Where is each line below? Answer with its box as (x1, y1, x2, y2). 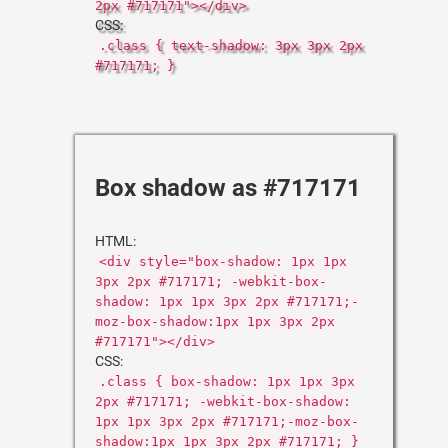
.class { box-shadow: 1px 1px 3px (99, 374, 355, 389)
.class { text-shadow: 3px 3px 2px (99, 38, 363, 53)
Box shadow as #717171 (95, 174, 361, 202)
